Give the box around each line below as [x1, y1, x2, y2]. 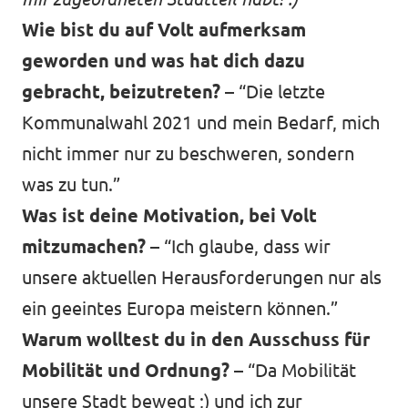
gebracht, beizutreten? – [22, 81, 239, 103]
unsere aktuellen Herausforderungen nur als [22, 267, 382, 289]
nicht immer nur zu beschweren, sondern [22, 143, 354, 165]
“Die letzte [239, 81, 325, 103]
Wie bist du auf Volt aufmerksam [22, 19, 306, 41]
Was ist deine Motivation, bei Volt [22, 205, 317, 227]
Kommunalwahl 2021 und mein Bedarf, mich [22, 112, 380, 134]
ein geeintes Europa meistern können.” [22, 298, 338, 320]
